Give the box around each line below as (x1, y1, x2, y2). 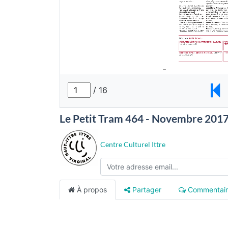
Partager (130, 185, 161, 194)
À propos (75, 185, 107, 194)
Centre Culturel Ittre (100, 139, 165, 149)
